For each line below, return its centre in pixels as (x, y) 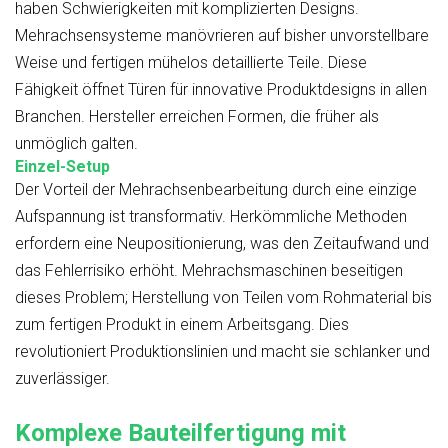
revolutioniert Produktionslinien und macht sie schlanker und (222, 352)
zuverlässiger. (62, 379)
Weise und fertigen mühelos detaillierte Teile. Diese (191, 63)
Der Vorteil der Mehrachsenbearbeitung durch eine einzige (216, 190)
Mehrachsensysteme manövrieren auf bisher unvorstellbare (222, 36)
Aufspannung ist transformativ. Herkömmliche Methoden (211, 217)
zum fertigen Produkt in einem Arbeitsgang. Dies (182, 325)
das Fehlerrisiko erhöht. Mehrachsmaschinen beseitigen (209, 271)
